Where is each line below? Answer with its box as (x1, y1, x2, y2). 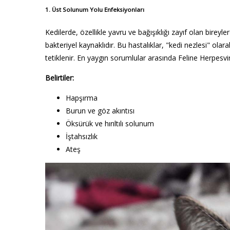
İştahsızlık (66, 131, 98, 142)
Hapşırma (66, 93, 98, 103)
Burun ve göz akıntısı (66, 106, 135, 116)
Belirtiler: (45, 73, 74, 83)
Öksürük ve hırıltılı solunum (66, 119, 154, 129)
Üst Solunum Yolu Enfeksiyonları (52, 6, 144, 13)
